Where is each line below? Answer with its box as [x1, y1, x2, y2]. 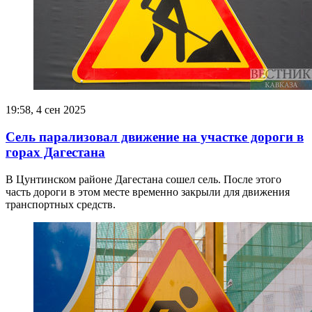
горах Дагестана [6, 145, 105, 160]
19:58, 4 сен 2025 [6, 104, 86, 116]
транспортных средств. [6, 198, 116, 210]
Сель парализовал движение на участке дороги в [6, 130, 304, 145]
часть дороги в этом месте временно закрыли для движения [6, 185, 290, 198]
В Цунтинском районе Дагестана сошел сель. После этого [6, 173, 281, 185]
